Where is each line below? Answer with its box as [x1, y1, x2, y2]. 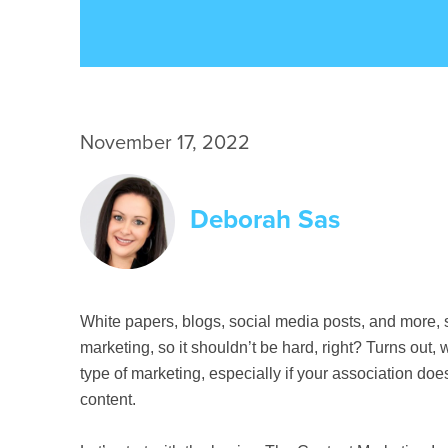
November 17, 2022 [80, 131, 250, 155]
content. [80, 391, 136, 408]
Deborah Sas [190, 203, 340, 235]
